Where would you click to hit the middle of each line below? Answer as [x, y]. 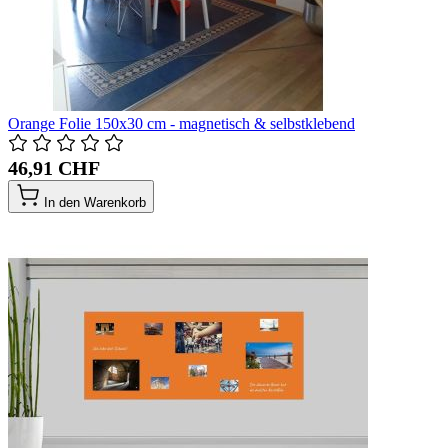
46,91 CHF [54, 167]
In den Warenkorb [95, 202]
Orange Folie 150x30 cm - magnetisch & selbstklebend [181, 123]
